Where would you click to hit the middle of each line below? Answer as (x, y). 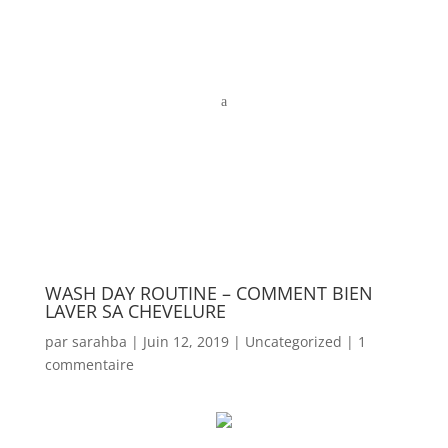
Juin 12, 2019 (185, 341)
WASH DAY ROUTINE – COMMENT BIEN (208, 293)
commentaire (89, 364)
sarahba (99, 341)
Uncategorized (293, 341)
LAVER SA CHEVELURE (135, 311)
